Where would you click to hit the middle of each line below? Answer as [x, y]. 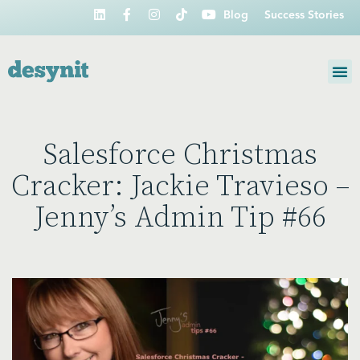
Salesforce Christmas [180, 155]
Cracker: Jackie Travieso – [180, 187]
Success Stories [304, 15]
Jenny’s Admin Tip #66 [180, 218]
